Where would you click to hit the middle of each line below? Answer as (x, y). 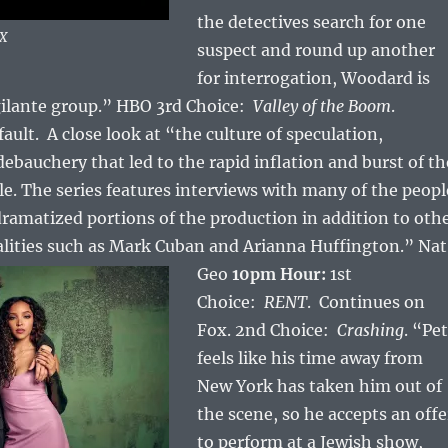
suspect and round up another (315, 50)
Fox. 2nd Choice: (266, 330)
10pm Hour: (278, 274)
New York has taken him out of (319, 386)
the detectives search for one (311, 22)
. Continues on (365, 302)
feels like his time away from (309, 358)
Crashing (370, 330)
